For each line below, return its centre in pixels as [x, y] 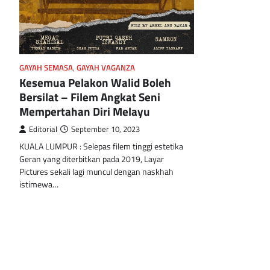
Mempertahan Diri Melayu [86, 111]
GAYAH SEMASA [46, 67]
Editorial [43, 129]
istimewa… [39, 184]
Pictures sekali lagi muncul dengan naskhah [96, 171]
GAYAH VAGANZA [106, 67]
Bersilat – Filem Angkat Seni [90, 96]
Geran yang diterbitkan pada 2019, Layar [92, 159]
